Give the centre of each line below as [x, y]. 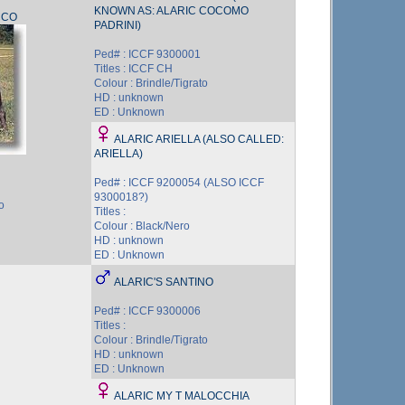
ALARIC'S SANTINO [164, 282]
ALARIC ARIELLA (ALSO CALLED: [199, 139]
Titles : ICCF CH [133, 69]
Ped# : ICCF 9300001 [147, 54]
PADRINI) [118, 25]
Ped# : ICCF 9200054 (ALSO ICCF [179, 183]
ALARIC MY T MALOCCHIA [182, 396]
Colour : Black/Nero [142, 226]
